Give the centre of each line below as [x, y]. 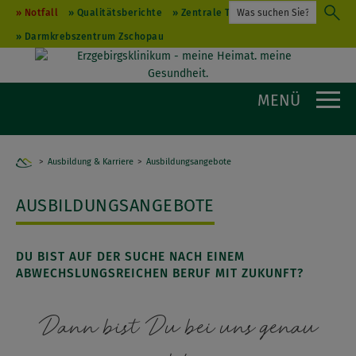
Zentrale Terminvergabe [238, 13]
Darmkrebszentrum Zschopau [94, 37]
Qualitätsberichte [119, 13]
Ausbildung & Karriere [91, 162]
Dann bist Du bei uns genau [178, 328]
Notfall [41, 13]
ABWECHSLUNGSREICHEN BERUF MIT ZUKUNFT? [160, 274]
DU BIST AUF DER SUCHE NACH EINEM [130, 257]
